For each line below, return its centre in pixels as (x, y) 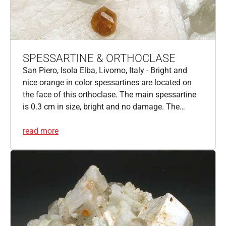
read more (41, 131)
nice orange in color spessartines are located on (107, 82)
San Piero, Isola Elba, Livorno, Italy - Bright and (105, 70)
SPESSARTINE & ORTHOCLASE (99, 58)
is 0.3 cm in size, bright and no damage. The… (104, 106)
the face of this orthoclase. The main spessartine (109, 94)
